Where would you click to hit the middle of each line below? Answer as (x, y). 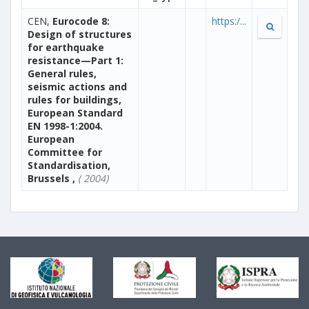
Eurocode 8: (81, 21)
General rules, (62, 73)
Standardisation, (69, 165)
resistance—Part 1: (76, 60)
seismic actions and (77, 86)
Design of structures (80, 34)
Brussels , (51, 178)
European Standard (75, 112)
